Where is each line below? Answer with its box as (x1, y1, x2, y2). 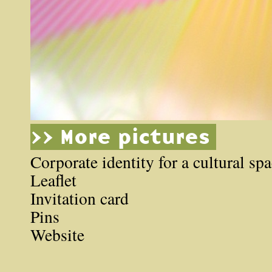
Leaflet (30, 169, 76, 191)
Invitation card (30, 187, 129, 209)
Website (30, 223, 84, 246)
